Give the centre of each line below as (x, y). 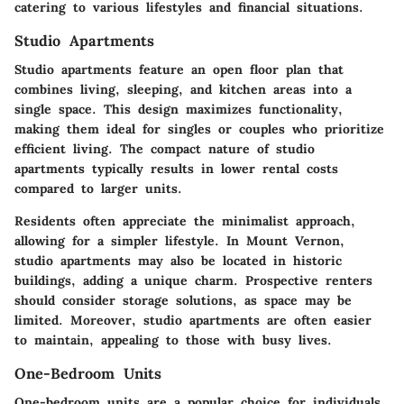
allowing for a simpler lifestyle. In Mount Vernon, (179, 240)
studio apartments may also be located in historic (178, 260)
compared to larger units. (98, 188)
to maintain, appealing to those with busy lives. (173, 340)
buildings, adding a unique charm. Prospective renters (193, 280)
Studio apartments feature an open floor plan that (179, 69)
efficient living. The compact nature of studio (165, 148)
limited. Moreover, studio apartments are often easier (193, 320)
